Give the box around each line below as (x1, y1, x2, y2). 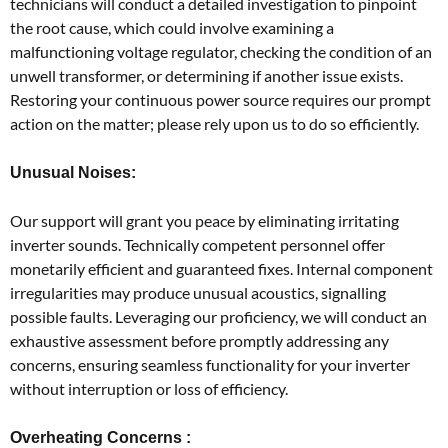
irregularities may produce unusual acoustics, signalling (10, 282, 386, 302)
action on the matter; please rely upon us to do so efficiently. (10, 113, 419, 133)
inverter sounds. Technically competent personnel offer (10, 234, 385, 254)
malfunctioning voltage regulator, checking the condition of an (10, 41, 432, 61)
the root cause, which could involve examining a (10, 17, 334, 37)
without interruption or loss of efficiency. (10, 378, 288, 398)
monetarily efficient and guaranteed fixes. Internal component (10, 258, 433, 278)
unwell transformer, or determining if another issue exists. (10, 65, 403, 85)
